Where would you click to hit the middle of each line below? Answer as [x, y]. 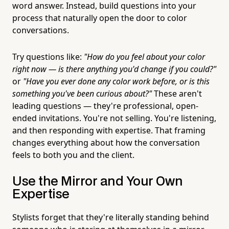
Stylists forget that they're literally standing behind [111, 217]
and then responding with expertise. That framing [109, 130]
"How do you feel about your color [144, 56]
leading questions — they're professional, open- [105, 106]
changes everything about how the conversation [106, 142]
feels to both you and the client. [73, 155]
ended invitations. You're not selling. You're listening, [114, 118]
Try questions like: [48, 56]
